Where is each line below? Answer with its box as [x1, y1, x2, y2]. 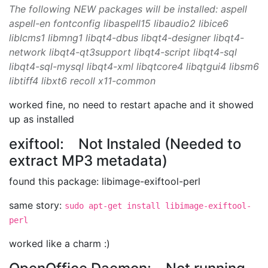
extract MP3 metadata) [9, 152, 167, 169]
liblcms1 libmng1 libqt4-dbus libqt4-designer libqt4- [9, 32, 244, 44]
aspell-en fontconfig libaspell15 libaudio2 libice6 [9, 17, 229, 29]
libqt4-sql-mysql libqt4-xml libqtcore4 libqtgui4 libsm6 [9, 60, 259, 72]
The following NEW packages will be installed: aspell [9, 3, 247, 15]
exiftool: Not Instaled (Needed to [9, 135, 241, 153]
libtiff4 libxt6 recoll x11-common [9, 75, 156, 87]
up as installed [9, 113, 74, 125]
